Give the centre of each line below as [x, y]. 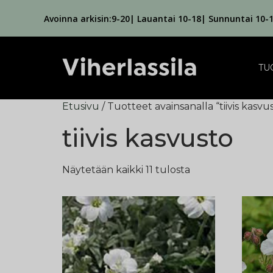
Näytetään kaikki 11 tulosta [126, 170]
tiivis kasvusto [148, 138]
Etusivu [81, 106]
